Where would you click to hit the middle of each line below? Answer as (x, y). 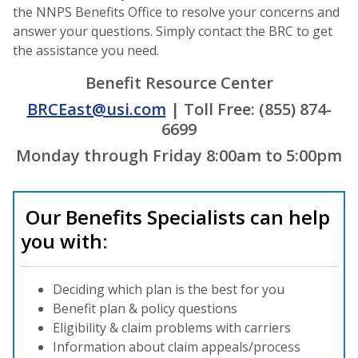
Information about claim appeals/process (177, 346)
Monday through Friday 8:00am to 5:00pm (179, 155)
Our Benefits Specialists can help (175, 217)
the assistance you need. (86, 50)
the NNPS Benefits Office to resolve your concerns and (176, 12)
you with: (64, 241)
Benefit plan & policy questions (145, 308)
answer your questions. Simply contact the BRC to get (173, 31)
